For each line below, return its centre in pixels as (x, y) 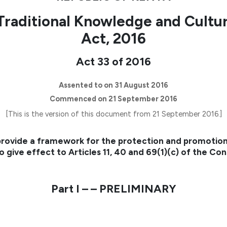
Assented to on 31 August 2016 (113, 85)
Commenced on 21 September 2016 (113, 99)
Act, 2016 (113, 38)
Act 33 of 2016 (113, 61)
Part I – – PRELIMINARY (113, 189)
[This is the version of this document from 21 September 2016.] (113, 114)
